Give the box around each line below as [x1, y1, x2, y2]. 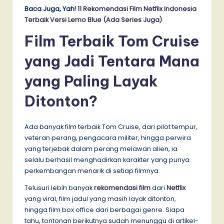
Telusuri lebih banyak [24, 183, 94, 192]
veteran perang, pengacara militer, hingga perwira [24, 133, 191, 142]
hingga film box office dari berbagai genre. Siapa [24, 205, 184, 214]
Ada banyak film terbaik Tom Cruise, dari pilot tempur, [24, 122, 197, 131]
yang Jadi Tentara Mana [24, 52, 199, 71]
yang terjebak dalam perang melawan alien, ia [24, 144, 179, 153]
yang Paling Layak [24, 72, 157, 91]
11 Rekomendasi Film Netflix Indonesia [77, 4, 196, 13]
